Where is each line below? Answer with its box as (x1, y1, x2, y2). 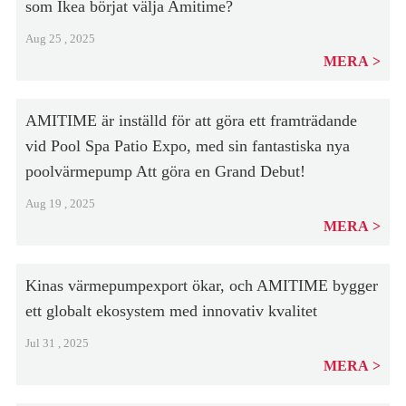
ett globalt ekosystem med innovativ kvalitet (24, 302, 317, 320)
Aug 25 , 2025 (24, 32, 95, 45)
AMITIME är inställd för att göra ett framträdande (24, 111, 357, 130)
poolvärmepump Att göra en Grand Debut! (24, 162, 305, 180)
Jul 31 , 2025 (24, 336, 89, 350)
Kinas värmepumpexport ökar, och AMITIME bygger (24, 276, 378, 295)
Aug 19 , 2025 (24, 197, 95, 210)
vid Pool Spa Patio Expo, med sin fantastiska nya (24, 137, 350, 155)
